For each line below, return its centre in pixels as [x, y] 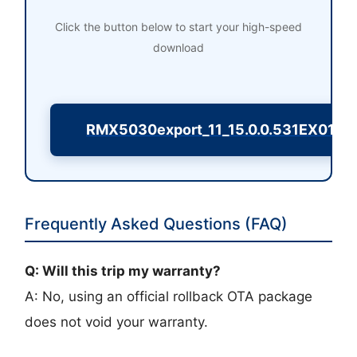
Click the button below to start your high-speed [178, 27]
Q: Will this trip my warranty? [123, 271]
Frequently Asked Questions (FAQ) [157, 224]
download [178, 48]
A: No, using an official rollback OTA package [169, 297]
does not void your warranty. [117, 322]
